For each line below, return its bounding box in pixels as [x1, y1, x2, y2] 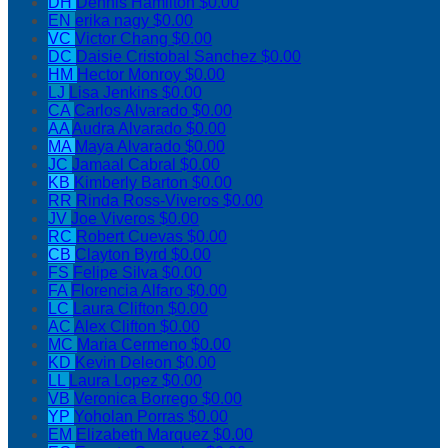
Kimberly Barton [74, 174, 192, 192]
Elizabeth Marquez [76, 426, 213, 444]
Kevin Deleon [75, 354, 176, 372]
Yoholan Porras [74, 408, 188, 426]
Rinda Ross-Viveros [76, 192, 223, 210]
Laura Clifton [73, 300, 168, 318]
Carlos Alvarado [74, 102, 192, 120]
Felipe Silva [73, 264, 162, 282]
